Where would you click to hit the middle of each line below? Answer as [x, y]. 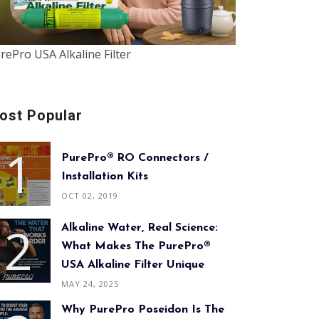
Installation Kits [105, 176]
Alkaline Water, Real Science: [140, 228]
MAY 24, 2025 [90, 284]
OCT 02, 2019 [90, 195]
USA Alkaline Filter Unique [133, 265]
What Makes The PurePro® [136, 246]
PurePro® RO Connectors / [135, 158]
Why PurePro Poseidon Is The [143, 310]
